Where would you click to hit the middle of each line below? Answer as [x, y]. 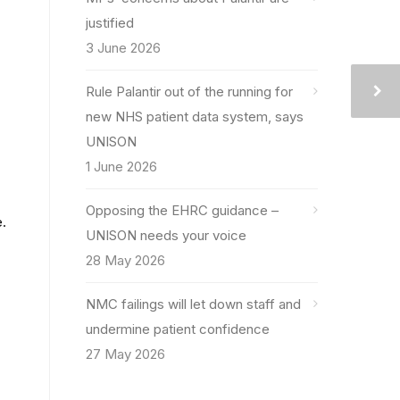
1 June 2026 [121, 167]
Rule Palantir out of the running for [189, 92]
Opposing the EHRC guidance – [182, 210]
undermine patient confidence [178, 329]
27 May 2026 [125, 354]
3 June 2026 [123, 48]
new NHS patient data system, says [195, 117]
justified [110, 23]
